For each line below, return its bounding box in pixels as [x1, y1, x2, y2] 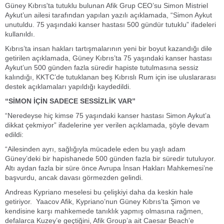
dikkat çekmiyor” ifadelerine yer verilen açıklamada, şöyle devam [5, 121, 209, 129]
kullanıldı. [5, 30, 35, 38]
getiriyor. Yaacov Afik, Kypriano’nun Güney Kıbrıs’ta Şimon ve [5, 197, 200, 206]
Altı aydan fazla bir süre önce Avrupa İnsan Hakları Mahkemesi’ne [5, 164, 213, 172]
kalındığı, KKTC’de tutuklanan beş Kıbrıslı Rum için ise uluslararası [5, 73, 216, 81]
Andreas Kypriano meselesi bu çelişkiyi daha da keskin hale [5, 188, 193, 196]
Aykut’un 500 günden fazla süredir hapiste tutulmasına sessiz [5, 63, 198, 72]
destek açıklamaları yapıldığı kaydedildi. [5, 82, 131, 91]
